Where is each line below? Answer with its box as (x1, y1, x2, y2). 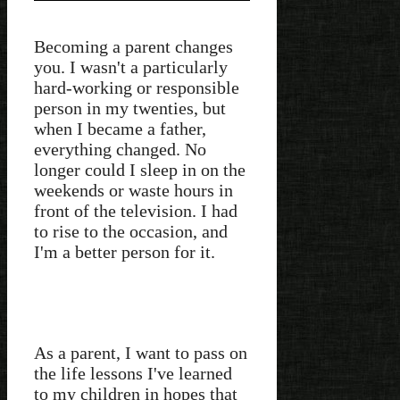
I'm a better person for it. (34, 241, 215, 262)
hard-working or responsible (34, 77, 239, 97)
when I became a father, (34, 118, 206, 138)
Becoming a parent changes (34, 36, 233, 56)
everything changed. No (34, 138, 206, 159)
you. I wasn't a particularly (34, 56, 228, 77)
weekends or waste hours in (34, 179, 233, 200)
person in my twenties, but (34, 97, 226, 118)
